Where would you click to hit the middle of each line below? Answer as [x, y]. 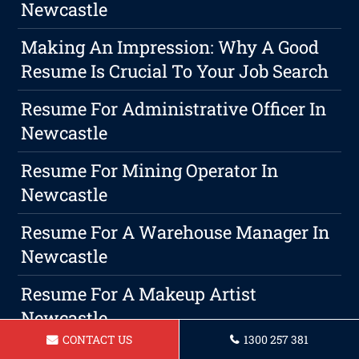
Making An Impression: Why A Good [170, 47]
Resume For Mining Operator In [150, 171]
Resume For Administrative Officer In [174, 109]
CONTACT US [96, 339]
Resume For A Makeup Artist [139, 294]
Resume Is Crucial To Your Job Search [175, 71]
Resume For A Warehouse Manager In [175, 232]
